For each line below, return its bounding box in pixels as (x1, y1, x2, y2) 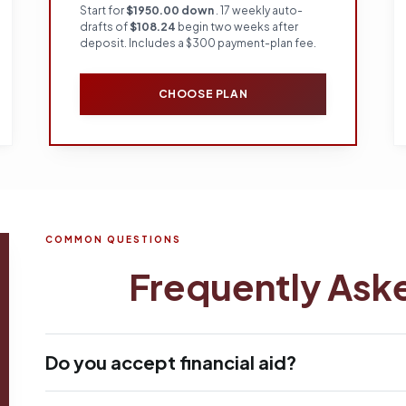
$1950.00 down (126, 4, 216, 17)
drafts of (80, 20, 130, 34)
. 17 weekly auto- (216, 4, 303, 17)
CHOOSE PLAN (158, 87, 248, 101)
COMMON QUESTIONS (45, 234, 181, 245)
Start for (80, 4, 126, 17)
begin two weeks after (176, 20, 298, 34)
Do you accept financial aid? (45, 351, 296, 373)
